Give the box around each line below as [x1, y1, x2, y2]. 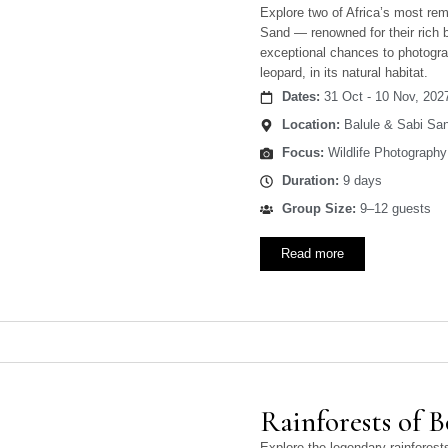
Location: [281, 117, 340, 133]
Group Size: [281, 201, 356, 217]
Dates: [281, 89, 320, 105]
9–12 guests [355, 201, 431, 217]
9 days [338, 173, 382, 189]
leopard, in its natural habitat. [260, 65, 429, 81]
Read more [281, 246, 345, 262]
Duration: [281, 173, 339, 189]
